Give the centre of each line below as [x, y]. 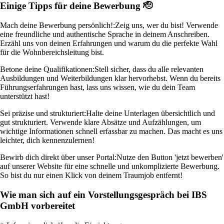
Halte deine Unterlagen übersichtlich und [150, 113]
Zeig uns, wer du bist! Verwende [166, 25]
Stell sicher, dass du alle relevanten [149, 69]
